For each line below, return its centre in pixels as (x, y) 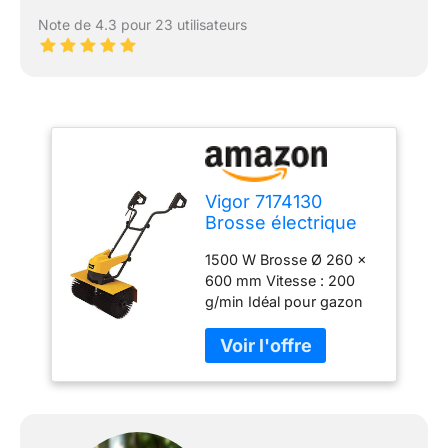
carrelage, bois (255, 344)
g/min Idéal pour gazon (284, 302)
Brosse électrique (281, 223)
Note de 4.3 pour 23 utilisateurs (142, 25)
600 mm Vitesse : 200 (280, 281)
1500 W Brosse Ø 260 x (286, 260)
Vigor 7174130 (264, 202)
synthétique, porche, (276, 323)
